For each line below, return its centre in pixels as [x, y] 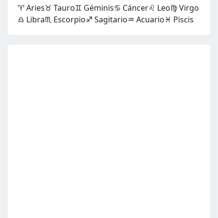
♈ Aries [31, 8]
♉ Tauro [60, 8]
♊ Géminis [94, 8]
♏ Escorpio [65, 19]
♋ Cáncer [131, 8]
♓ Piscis [179, 19]
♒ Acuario [146, 19]
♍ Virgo [185, 8]
